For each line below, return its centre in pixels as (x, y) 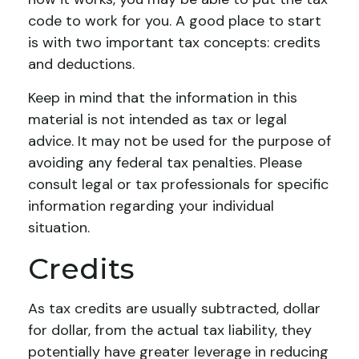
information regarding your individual (151, 206)
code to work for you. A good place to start (175, 21)
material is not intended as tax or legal (157, 119)
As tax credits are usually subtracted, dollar (174, 309)
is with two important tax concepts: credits (174, 42)
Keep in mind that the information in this (163, 98)
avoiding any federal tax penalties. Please (165, 163)
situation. (59, 228)
